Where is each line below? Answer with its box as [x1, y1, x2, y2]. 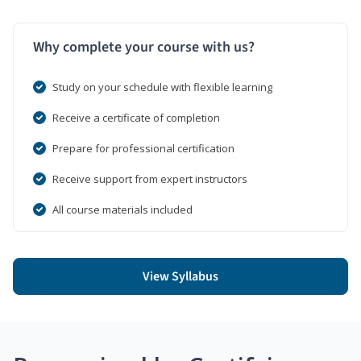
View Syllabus [143, 267, 218, 285]
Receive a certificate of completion [52, 110, 220, 125]
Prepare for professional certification [52, 140, 234, 156]
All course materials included [52, 201, 193, 217]
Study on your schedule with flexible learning [52, 79, 272, 94]
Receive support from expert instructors [52, 171, 247, 186]
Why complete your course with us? [33, 36, 255, 57]
